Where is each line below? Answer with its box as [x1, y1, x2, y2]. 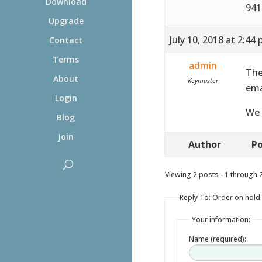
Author [188, 137, 221, 151]
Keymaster [188, 75, 219, 85]
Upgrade [48, 15, 84, 26]
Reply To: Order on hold [179, 192, 260, 202]
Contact [49, 35, 82, 46]
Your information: [191, 214, 250, 225]
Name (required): [188, 233, 246, 244]
